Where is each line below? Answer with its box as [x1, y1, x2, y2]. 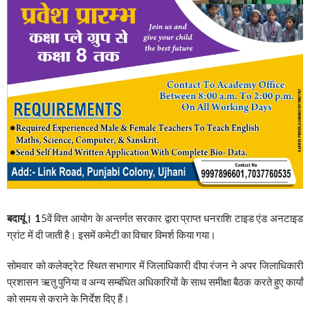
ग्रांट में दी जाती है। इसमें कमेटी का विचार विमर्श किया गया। [7, 228, 216, 241]
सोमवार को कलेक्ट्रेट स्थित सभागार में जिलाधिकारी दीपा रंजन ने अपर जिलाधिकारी [7, 259, 303, 272]
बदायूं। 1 [7, 212, 41, 225]
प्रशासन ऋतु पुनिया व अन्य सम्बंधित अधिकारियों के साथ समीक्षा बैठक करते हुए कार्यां [7, 275, 303, 289]
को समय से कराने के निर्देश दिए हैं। [7, 292, 129, 305]
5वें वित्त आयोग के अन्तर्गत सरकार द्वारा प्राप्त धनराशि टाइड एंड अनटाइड [40, 212, 304, 225]
